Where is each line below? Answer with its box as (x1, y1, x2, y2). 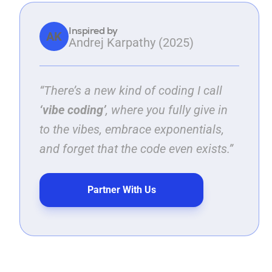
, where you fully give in (106, 103, 228, 118)
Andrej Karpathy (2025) (69, 35, 194, 50)
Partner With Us (87, 184, 156, 196)
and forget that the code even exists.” (39, 141, 233, 157)
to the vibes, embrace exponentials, (39, 122, 224, 137)
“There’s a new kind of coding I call (39, 83, 222, 98)
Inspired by (69, 24, 118, 37)
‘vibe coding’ (39, 103, 106, 118)
